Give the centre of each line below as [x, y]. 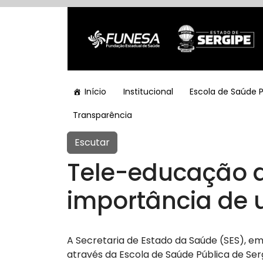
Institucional [148, 92]
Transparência [102, 115]
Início [95, 92]
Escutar [92, 143]
